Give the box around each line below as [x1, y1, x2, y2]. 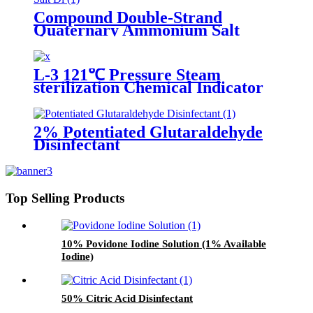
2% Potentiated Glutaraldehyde [34, 123, 263, 142]
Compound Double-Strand [34, 8, 222, 27]
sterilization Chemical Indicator [34, 78, 263, 97]
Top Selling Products [6, 190, 124, 205]
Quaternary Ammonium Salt [34, 21, 240, 40]
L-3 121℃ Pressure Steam [34, 66, 221, 85]
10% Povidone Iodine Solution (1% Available [61, 238, 266, 249]
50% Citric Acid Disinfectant [61, 292, 193, 304]
